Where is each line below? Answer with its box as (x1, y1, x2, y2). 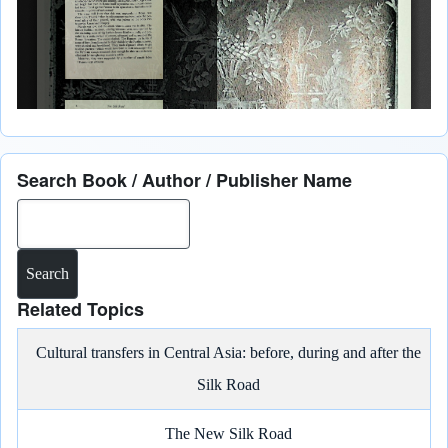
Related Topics (17, 296, 144, 322)
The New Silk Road (164, 425, 292, 442)
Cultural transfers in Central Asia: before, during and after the (35, 344, 421, 361)
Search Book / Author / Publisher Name (17, 167, 352, 193)
